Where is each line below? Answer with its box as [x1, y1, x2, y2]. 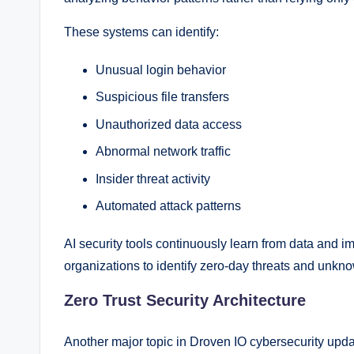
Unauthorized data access [96, 117, 242, 131]
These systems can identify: [64, 25, 219, 40]
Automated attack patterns [96, 199, 241, 213]
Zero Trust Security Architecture [64, 292, 306, 310]
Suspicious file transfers [96, 90, 229, 104]
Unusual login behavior [96, 63, 226, 77]
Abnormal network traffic [96, 145, 231, 159]
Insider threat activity [96, 171, 210, 186]
